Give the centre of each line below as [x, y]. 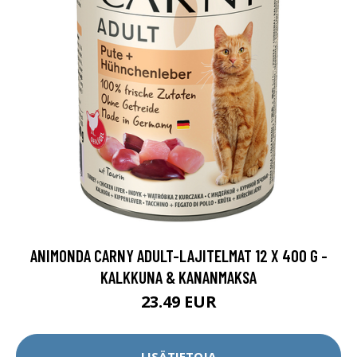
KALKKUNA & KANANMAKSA [178, 277]
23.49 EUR [178, 302]
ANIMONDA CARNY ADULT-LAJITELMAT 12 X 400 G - [178, 255]
